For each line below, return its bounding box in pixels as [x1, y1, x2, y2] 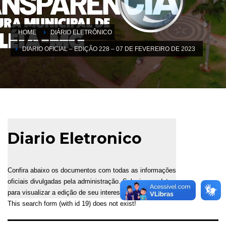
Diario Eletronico [8, 129, 142, 148]
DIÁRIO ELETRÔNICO [50, 28, 112, 36]
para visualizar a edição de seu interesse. [8, 188, 129, 196]
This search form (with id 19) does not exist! [8, 199, 136, 207]
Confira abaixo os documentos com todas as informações [8, 166, 176, 174]
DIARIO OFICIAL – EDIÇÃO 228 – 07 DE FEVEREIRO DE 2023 [22, 45, 195, 52]
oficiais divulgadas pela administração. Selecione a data [8, 177, 172, 185]
